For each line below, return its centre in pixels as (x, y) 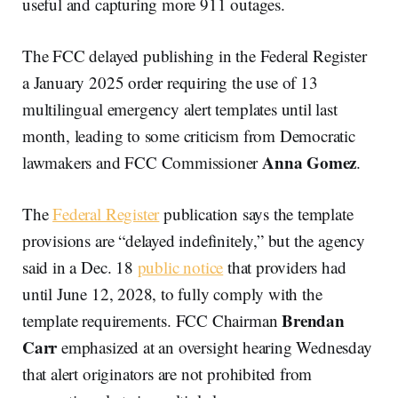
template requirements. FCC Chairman (152, 320)
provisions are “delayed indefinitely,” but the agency (194, 240)
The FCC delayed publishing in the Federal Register (195, 55)
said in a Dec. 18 (80, 267)
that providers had (285, 267)
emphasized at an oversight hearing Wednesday (215, 346)
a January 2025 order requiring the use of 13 (170, 82)
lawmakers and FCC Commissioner (143, 162)
